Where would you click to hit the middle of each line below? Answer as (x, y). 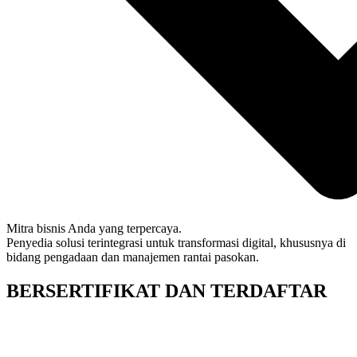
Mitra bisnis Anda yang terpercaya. (94, 229)
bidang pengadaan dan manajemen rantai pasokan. (133, 257)
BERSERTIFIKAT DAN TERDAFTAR (167, 291)
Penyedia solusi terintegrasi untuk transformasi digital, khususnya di (176, 243)
